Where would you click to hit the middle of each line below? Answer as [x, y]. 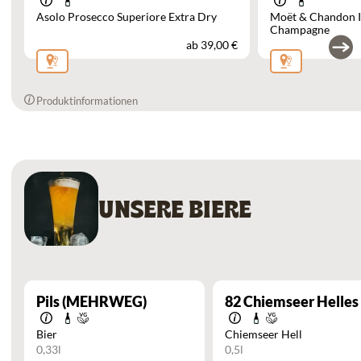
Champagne [300, 29]
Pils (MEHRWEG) [91, 301]
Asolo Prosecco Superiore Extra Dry [127, 16]
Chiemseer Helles [300, 301]
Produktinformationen [87, 100]
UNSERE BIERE [175, 208]
